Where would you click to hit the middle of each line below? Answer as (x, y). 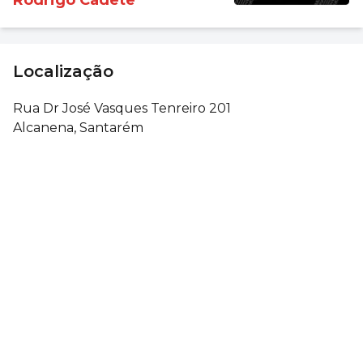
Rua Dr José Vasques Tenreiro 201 (122, 108)
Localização (63, 71)
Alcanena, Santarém (78, 127)
